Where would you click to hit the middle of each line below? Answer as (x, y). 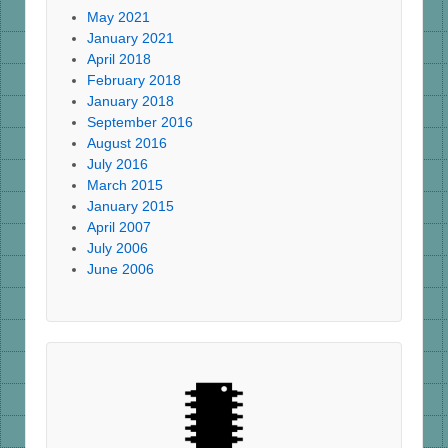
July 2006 (117, 247)
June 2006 (120, 268)
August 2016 (127, 142)
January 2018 (130, 100)
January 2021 (130, 37)
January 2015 (130, 205)
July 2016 (117, 163)
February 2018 (134, 79)
